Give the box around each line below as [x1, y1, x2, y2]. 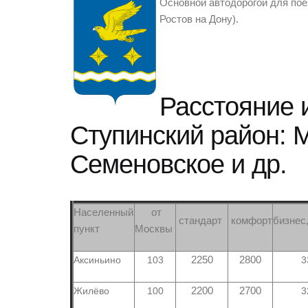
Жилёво [74, 285, 109, 296]
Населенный [74, 207, 133, 218]
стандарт [176, 215, 228, 226]
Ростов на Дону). [159, 14, 239, 25]
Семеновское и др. [70, 149, 287, 179]
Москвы [135, 223, 175, 234]
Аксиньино [74, 254, 121, 265]
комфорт [228, 215, 272, 226]
